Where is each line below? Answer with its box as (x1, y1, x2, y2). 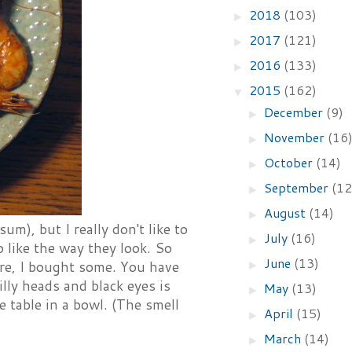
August (264, 203, 310, 222)
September (264, 178, 332, 196)
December (264, 103, 327, 121)
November (264, 128, 328, 146)
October (264, 153, 317, 171)
